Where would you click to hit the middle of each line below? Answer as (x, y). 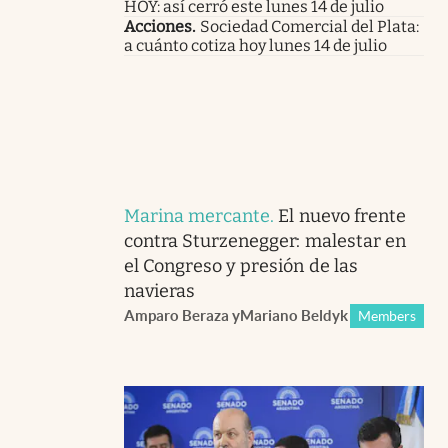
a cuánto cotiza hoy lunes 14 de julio (255, 45)
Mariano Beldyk (293, 315)
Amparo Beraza (176, 315)
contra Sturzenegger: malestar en (264, 240)
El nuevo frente (342, 215)
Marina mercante (197, 215)
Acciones (158, 26)
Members (386, 315)
